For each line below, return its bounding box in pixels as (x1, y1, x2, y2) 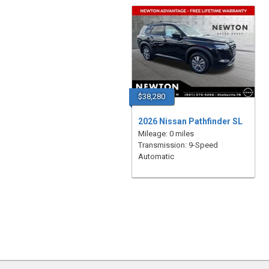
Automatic (138, 152, 174, 161)
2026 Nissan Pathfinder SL (138, 116, 243, 126)
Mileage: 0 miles (138, 129, 194, 138)
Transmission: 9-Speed (138, 141, 218, 150)
